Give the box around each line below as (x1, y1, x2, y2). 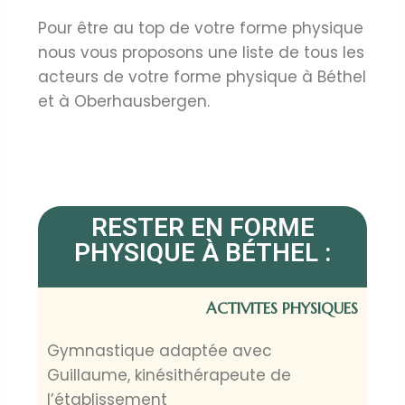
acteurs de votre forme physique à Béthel (38, 66, 366, 89)
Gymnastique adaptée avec (47, 340, 272, 363)
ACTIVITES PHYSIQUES (206, 298, 358, 319)
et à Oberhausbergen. (38, 90, 210, 113)
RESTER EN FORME (90, 212, 315, 243)
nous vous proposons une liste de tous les (38, 42, 364, 64)
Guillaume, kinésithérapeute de (47, 364, 291, 387)
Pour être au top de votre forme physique (38, 17, 363, 40)
